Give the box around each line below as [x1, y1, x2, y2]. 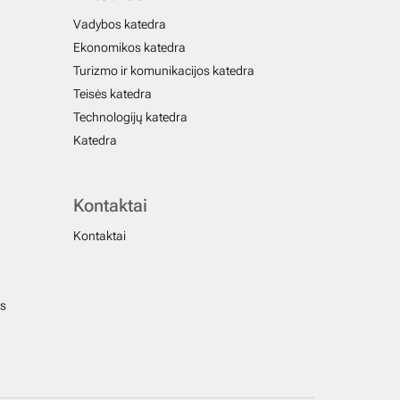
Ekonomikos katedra [73, 40, 186, 55]
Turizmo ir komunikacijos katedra [73, 63, 254, 79]
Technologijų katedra [73, 110, 187, 125]
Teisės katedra [73, 87, 152, 102]
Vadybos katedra [73, 17, 166, 32]
